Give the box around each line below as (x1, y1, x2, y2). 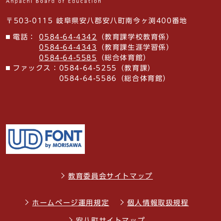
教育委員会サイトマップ (68, 172, 153, 180)
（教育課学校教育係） (97, 34, 174, 41)
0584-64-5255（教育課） (59, 65, 155, 72)
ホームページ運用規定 (32, 199, 110, 206)
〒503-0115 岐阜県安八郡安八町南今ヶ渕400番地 (6, 17, 187, 25)
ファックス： (13, 65, 59, 72)
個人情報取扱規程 (127, 199, 189, 206)
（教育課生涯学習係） (97, 44, 174, 51)
